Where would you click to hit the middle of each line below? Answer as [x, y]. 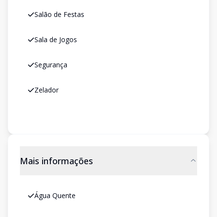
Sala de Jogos [56, 39]
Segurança [51, 65]
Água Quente [55, 195]
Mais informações [56, 161]
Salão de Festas [59, 14]
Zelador [46, 90]
